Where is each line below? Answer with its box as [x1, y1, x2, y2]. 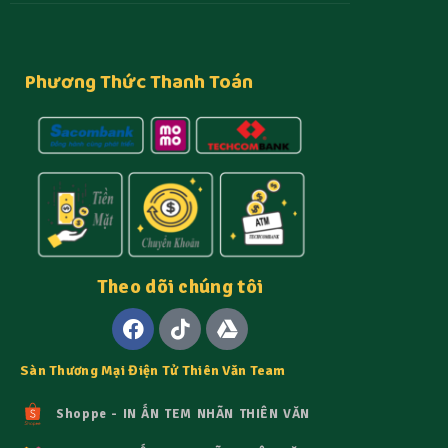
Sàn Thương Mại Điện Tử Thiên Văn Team [20, 362, 286, 380]
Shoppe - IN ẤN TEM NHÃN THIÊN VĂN [56, 406, 311, 423]
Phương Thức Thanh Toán [25, 66, 253, 102]
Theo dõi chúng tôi [96, 274, 264, 300]
